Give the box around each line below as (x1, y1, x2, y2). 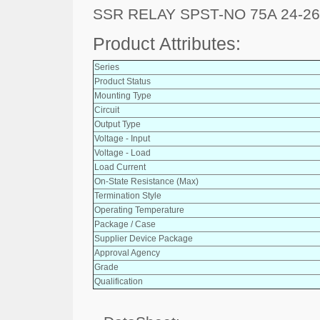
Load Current (94, 161, 146, 172)
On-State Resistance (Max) (94, 176, 199, 186)
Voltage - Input (94, 133, 150, 144)
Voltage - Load (94, 147, 151, 158)
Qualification (94, 276, 143, 286)
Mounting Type (94, 90, 151, 101)
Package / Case (94, 219, 156, 229)
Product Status (94, 76, 151, 86)
